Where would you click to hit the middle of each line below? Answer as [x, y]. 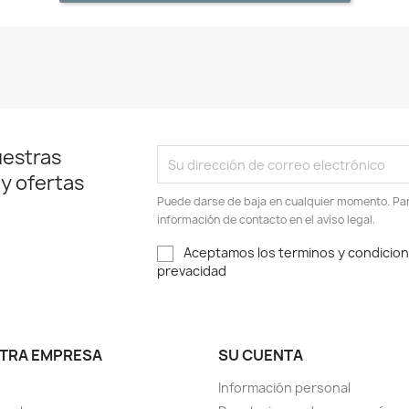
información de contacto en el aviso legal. [267, 220]
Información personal [284, 388]
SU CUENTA [261, 356]
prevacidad [192, 271]
